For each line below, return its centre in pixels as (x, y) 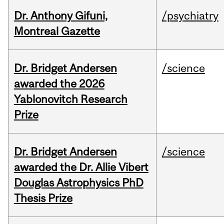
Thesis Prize (43, 198)
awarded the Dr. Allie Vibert (81, 167)
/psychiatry (190, 16)
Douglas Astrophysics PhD (78, 183)
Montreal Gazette (57, 31)
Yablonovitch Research (70, 99)
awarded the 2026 (59, 84)
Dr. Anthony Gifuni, (60, 16)
